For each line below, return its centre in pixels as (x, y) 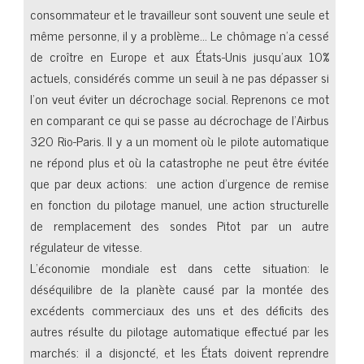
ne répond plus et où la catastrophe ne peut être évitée (180, 162)
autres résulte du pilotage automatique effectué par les (180, 331)
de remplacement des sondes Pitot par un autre (180, 225)
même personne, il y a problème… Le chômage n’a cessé (180, 35)
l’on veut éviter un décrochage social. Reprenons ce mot (180, 98)
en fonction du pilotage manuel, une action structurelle (180, 204)
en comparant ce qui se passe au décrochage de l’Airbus (180, 119)
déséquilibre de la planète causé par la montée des (180, 288)
